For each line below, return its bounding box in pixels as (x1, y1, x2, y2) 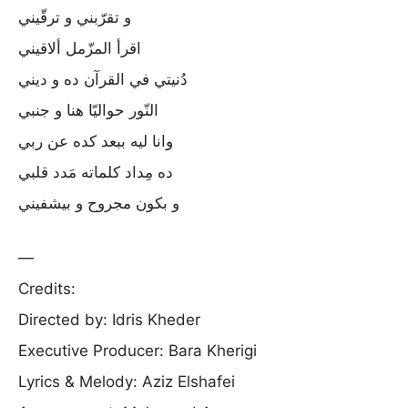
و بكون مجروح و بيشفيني (18, 194, 179, 212)
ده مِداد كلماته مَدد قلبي (18, 163, 173, 181)
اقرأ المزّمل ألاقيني (18, 39, 141, 57)
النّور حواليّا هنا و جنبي (18, 101, 158, 119)
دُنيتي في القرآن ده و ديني (18, 70, 188, 88)
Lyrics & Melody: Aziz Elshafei (18, 372, 235, 391)
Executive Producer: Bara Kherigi (18, 341, 257, 360)
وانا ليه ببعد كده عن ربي (18, 132, 173, 150)
